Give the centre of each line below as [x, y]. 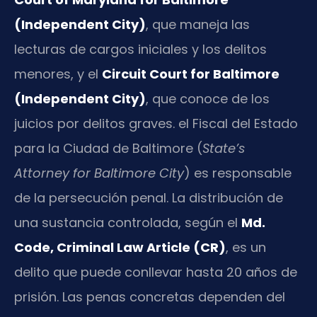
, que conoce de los [208, 98]
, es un [246, 247]
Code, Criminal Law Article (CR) [120, 247]
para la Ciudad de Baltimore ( [108, 148]
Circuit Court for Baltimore [191, 74]
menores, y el [58, 74]
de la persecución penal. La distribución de [149, 197]
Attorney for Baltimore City [99, 173]
